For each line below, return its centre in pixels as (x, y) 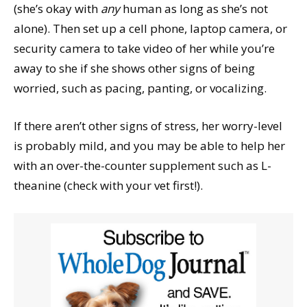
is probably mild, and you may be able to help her (149, 146)
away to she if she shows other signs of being (134, 69)
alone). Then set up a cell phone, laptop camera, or (150, 29)
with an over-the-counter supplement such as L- (143, 166)
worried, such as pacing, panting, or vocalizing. (140, 88)
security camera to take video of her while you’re (144, 49)
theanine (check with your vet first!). (108, 186)
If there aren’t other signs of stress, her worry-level (148, 126)
